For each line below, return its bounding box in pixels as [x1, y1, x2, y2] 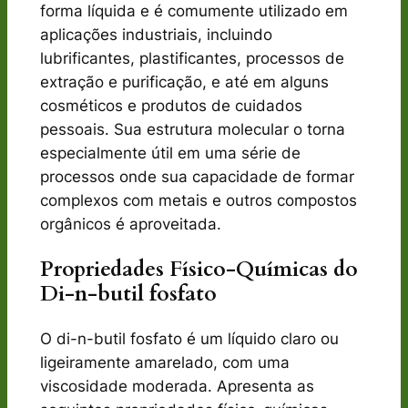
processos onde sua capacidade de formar [39, 167, 354, 186]
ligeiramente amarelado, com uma [39, 353, 290, 372]
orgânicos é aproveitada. [39, 214, 221, 233]
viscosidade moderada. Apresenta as [39, 377, 314, 396]
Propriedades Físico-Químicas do [39, 254, 358, 283]
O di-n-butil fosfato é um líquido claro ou [39, 330, 339, 349]
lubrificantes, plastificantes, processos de [39, 48, 344, 67]
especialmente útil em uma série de [39, 143, 301, 162]
